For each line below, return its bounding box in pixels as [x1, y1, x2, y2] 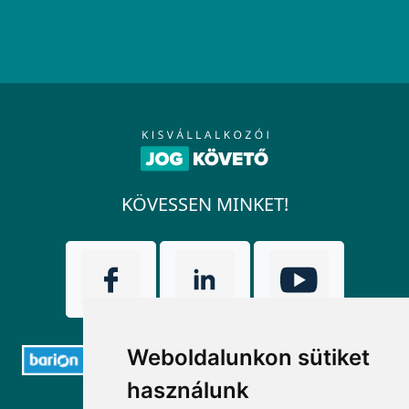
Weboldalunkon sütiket [127, 344, 371, 371]
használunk [127, 377, 250, 404]
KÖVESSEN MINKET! [121, 192, 288, 216]
